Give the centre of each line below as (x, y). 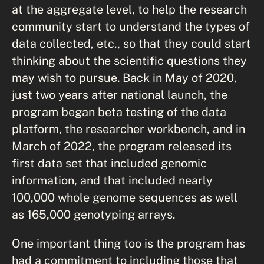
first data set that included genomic (109, 163)
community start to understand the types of (131, 26)
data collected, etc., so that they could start (131, 43)
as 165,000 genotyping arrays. (93, 214)
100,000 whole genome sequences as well (125, 197)
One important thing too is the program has (128, 243)
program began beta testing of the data (119, 112)
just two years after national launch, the (120, 95)
